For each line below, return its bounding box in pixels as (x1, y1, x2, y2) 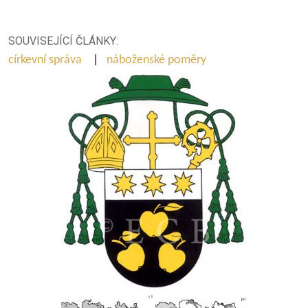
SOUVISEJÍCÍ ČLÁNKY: (8, 34, 118, 48)
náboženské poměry (107, 54, 209, 67)
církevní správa (8, 54, 85, 67)
